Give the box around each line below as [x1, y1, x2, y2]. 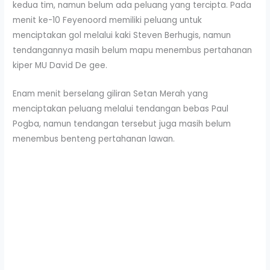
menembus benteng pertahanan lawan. [13, 133, 175, 145]
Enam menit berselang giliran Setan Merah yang [13, 88, 209, 100]
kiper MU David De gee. [13, 60, 108, 72]
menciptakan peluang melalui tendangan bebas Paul [13, 103, 229, 115]
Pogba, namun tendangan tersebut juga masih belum [13, 118, 231, 130]
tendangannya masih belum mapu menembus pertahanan [13, 45, 253, 57]
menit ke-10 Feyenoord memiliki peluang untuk [13, 14, 202, 27]
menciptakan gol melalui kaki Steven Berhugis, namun [13, 30, 231, 42]
